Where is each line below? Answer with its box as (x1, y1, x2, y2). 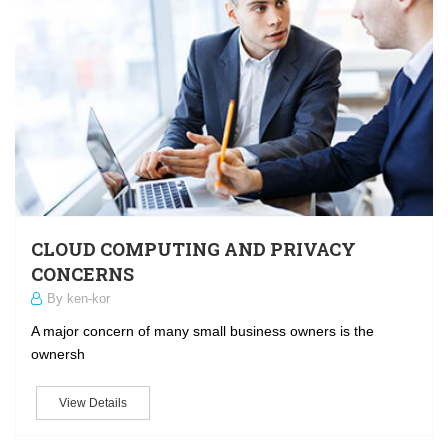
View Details (59, 396, 127, 411)
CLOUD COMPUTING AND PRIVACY (31, 237, 356, 262)
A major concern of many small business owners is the (31, 323, 374, 340)
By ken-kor (47, 291, 110, 307)
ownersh (31, 346, 85, 363)
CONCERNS (31, 262, 134, 287)
